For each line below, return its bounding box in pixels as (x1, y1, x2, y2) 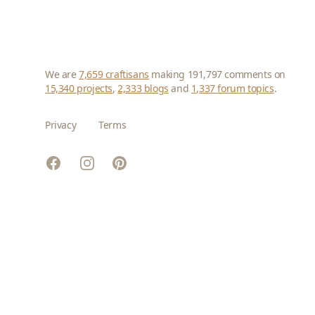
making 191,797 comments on (148, 67, 286, 82)
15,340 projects (45, 82, 112, 96)
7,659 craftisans (79, 67, 149, 82)
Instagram (78, 155, 131, 171)
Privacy (45, 118, 77, 132)
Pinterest (112, 156, 158, 172)
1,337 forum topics (191, 82, 274, 96)
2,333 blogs (117, 82, 169, 96)
